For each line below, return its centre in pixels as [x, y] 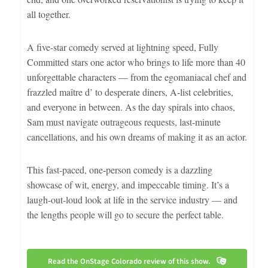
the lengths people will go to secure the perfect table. [125, 214]
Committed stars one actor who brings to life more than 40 [136, 62]
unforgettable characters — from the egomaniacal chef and [136, 77]
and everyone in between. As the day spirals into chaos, [131, 106]
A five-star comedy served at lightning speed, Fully [122, 47]
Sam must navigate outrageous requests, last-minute [124, 121]
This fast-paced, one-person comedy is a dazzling [119, 169]
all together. [48, 14]
